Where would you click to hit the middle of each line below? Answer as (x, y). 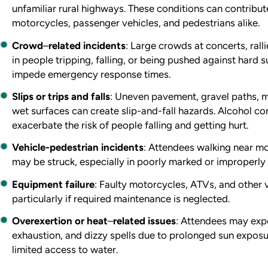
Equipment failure (54, 184)
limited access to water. (65, 250)
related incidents (87, 45)
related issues (145, 221)
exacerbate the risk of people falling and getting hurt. (130, 125)
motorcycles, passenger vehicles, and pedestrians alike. (136, 23)
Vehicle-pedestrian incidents (78, 147)
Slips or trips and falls (61, 96)
